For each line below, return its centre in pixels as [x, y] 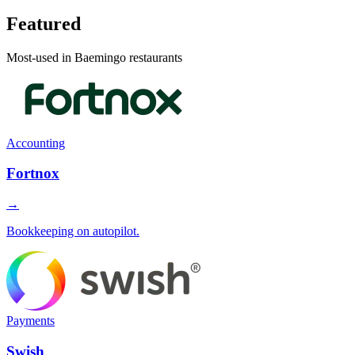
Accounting [36, 143]
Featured [44, 23]
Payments [31, 321]
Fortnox [33, 174]
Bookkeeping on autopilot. [73, 231]
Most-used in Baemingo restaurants [94, 57]
